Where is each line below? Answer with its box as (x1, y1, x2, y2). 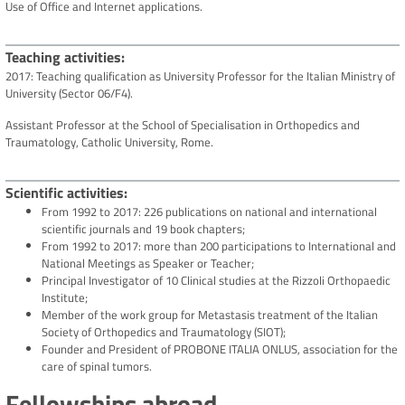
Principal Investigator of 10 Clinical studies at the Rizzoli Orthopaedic (42, 271, 391, 290)
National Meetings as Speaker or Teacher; (42, 254, 254, 273)
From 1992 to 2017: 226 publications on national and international (42, 202, 377, 221)
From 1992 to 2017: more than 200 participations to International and (42, 237, 396, 256)
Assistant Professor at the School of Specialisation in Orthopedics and (5, 116, 360, 135)
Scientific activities (5, 182, 124, 204)
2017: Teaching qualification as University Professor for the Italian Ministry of (5, 67, 395, 86)
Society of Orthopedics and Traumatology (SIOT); (42, 323, 286, 342)
